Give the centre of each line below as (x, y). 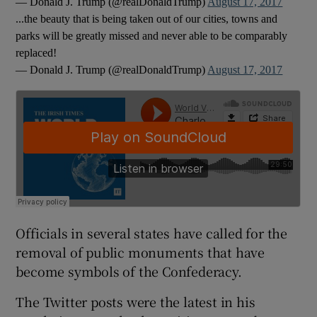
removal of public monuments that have (140, 252)
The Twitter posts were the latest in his (136, 301)
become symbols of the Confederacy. (129, 271)
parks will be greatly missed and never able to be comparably (152, 35)
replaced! (36, 52)
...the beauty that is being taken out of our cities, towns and (147, 18)
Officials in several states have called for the (152, 232)
